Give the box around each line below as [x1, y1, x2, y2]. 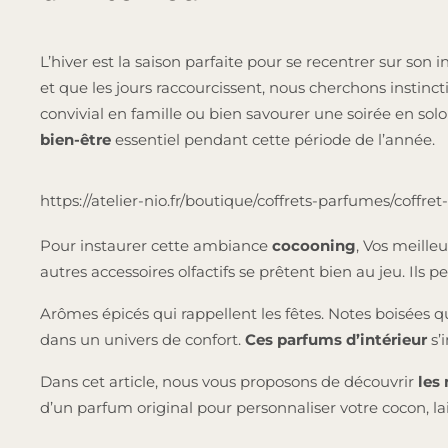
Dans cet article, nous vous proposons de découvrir [40, 372, 418, 392]
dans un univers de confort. [40, 330, 245, 350]
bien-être [40, 130, 111, 150]
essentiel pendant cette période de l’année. [111, 130, 435, 150]
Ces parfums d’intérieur [245, 330, 427, 350]
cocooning [272, 236, 356, 256]
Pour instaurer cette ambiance [40, 236, 272, 256]
